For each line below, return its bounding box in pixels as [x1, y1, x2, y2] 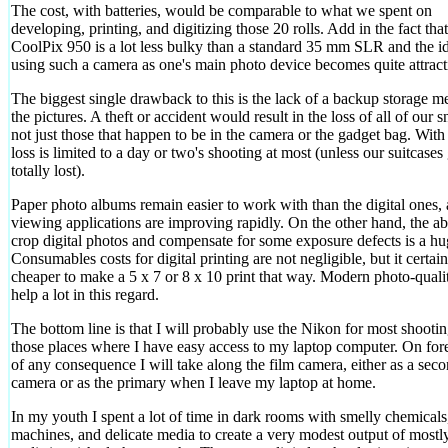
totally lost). [11, 161, 85, 179]
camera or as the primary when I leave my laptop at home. [11, 373, 376, 391]
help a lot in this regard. [11, 285, 159, 303]
